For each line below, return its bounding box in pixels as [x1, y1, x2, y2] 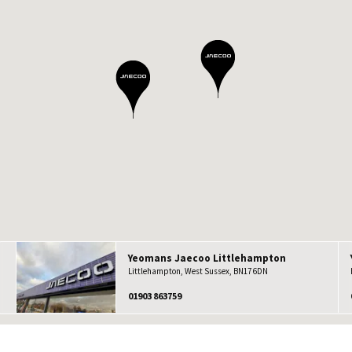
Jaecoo [174, 251, 211, 266]
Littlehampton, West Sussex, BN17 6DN [128, 266, 268, 277]
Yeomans [128, 251, 174, 266]
